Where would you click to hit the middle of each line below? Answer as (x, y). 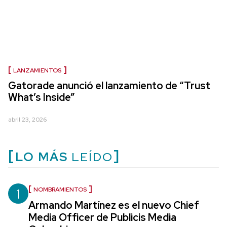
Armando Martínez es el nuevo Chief (114, 205)
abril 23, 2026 (27, 119)
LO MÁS (42, 157)
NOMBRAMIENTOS (60, 189)
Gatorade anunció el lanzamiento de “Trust (109, 85)
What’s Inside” (41, 97)
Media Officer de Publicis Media (102, 217)
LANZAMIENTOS (37, 70)
